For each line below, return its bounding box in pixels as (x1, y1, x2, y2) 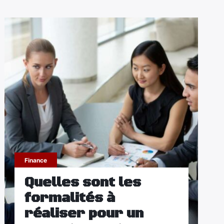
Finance (24, 156, 47, 164)
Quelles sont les (24, 174, 141, 191)
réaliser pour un (24, 205, 143, 222)
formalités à (24, 189, 115, 206)
